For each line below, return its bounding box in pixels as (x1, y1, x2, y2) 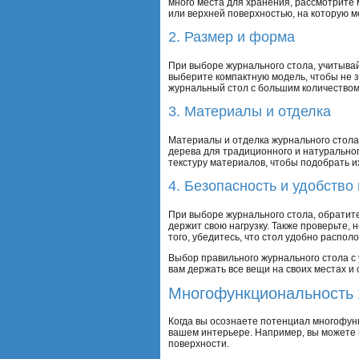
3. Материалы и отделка (168, 103, 331, 119)
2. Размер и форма (168, 28, 295, 45)
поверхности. (168, 338, 229, 350)
